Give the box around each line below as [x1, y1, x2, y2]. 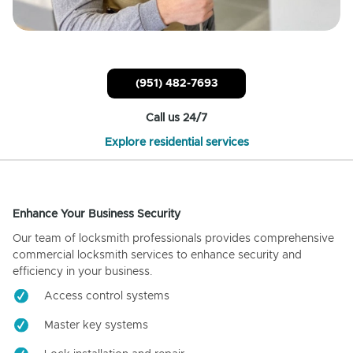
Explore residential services [104, 136, 249, 148]
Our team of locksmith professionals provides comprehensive [13, 232, 334, 244]
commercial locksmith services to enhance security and [13, 249, 302, 261]
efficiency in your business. [13, 266, 153, 277]
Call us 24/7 [146, 112, 207, 124]
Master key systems [44, 319, 148, 331]
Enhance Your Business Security [13, 208, 180, 220]
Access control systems [44, 290, 169, 302]
